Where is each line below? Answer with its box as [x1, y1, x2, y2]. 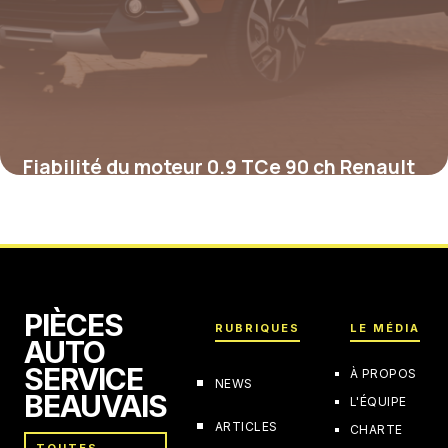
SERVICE [24, 361, 143, 398]
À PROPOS [349, 366, 417, 382]
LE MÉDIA [349, 321, 420, 336]
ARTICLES [214, 419, 278, 435]
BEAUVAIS [24, 388, 167, 425]
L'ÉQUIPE [349, 394, 407, 410]
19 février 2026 [22, 222, 123, 242]
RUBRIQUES [214, 321, 300, 336]
